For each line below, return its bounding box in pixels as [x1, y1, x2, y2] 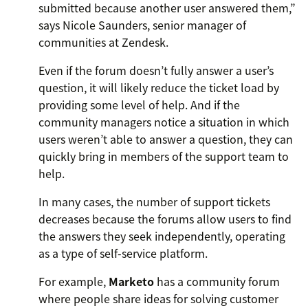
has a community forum [154, 273, 280, 290]
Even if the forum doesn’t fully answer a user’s [38, 62, 274, 79]
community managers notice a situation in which [38, 113, 289, 131]
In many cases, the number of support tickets [38, 193, 270, 210]
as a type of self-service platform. [38, 245, 208, 262]
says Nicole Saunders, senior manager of [38, 16, 246, 34]
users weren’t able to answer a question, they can [38, 131, 293, 148]
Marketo [109, 273, 154, 290]
